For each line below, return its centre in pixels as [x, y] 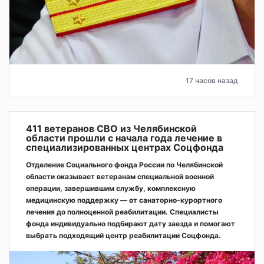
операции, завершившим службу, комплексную [111, 189]
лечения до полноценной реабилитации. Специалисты [122, 212]
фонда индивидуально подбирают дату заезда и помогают [131, 224]
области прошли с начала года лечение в [124, 138]
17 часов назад [212, 81]
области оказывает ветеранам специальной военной [120, 177]
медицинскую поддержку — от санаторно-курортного [124, 200]
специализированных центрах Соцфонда [125, 148]
